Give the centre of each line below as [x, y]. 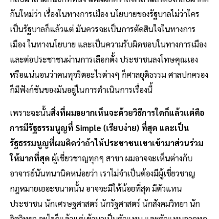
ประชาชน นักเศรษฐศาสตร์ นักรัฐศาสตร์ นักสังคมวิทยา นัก [105, 204]
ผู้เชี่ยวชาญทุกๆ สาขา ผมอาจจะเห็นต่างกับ [121, 158]
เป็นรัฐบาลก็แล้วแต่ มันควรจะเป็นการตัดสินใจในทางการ [103, 29]
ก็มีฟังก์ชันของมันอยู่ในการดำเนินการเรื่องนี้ [81, 90]
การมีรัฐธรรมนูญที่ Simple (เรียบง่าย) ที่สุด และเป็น [99, 128]
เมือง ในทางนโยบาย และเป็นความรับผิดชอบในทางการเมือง [108, 44]
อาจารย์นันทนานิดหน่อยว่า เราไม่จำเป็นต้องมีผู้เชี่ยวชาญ [102, 173]
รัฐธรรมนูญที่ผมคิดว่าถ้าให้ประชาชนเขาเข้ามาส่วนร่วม [107, 143]
